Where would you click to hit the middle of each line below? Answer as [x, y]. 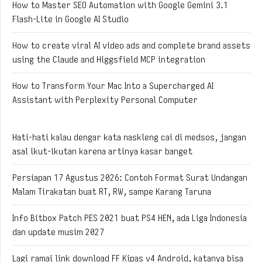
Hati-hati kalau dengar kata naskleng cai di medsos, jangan [129, 137]
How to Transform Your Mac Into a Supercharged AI [113, 86]
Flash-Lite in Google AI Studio [70, 19]
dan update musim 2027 [58, 232]
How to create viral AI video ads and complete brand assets [131, 45]
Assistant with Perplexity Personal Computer [105, 100]
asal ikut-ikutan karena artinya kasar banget [102, 151]
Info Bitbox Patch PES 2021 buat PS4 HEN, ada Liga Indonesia [130, 218]
